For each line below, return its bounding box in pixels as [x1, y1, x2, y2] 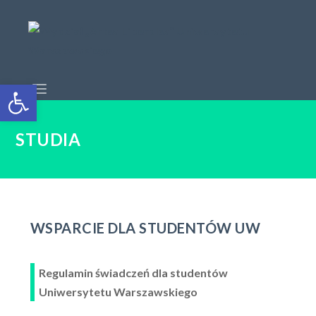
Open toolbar [6, 77, 16, 104]
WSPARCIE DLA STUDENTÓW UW [30, 219, 261, 236]
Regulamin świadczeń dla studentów [38, 266, 228, 279]
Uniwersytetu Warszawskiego [38, 285, 197, 298]
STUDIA [16, 129, 81, 150]
